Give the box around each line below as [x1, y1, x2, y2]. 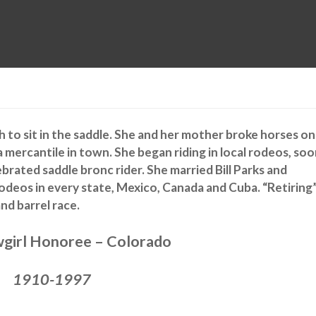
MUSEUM [6, 42, 45, 54]
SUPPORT [260, 42, 302, 54]
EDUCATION [136, 42, 186, 54]
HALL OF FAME [61, 42, 121, 54]
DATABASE [201, 42, 245, 54]
